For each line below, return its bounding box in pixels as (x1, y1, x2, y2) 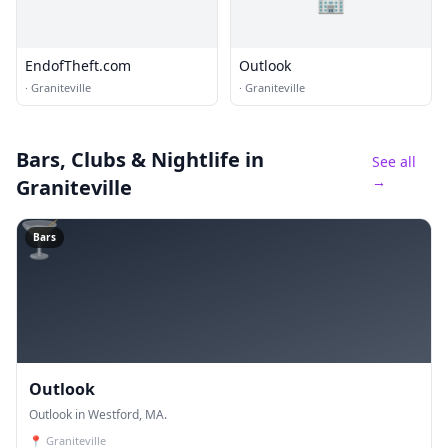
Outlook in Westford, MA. (29, 406, 167, 423)
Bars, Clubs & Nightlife (16, 146, 240, 173)
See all (372, 152, 417, 171)
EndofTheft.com (25, 56, 131, 75)
